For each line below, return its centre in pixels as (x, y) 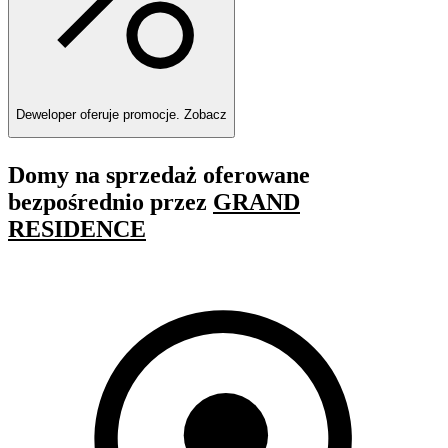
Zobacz (205, 114)
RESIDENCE (77, 228)
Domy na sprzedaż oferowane (159, 174)
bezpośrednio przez (110, 201)
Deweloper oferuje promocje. (100, 114)
